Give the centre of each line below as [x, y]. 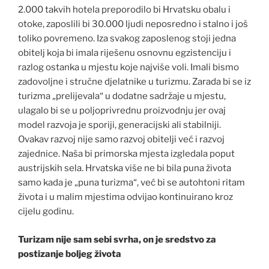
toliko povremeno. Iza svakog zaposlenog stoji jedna [127, 39]
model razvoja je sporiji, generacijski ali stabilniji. [119, 125]
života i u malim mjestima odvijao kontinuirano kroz [125, 197]
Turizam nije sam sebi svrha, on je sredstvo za [117, 239]
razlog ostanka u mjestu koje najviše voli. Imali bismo [128, 68]
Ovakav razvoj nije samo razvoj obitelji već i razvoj [121, 140]
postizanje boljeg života [70, 254]
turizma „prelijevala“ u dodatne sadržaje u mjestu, [122, 96]
